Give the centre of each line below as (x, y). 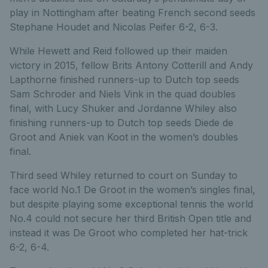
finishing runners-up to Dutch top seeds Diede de (121, 123)
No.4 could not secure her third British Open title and (130, 218)
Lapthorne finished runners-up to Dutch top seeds (124, 80)
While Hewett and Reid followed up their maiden (118, 51)
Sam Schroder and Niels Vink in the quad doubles (123, 94)
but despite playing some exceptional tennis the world (131, 204)
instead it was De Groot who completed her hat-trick (129, 233)
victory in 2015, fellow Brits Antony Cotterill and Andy (131, 65)
